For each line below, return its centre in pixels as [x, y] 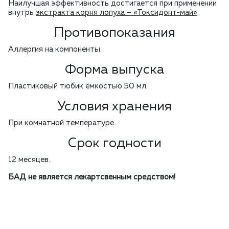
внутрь [22, 13]
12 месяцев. [29, 160]
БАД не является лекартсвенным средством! [92, 177]
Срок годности [114, 144]
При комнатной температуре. [62, 123]
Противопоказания [114, 33]
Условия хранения [114, 107]
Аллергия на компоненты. [55, 50]
